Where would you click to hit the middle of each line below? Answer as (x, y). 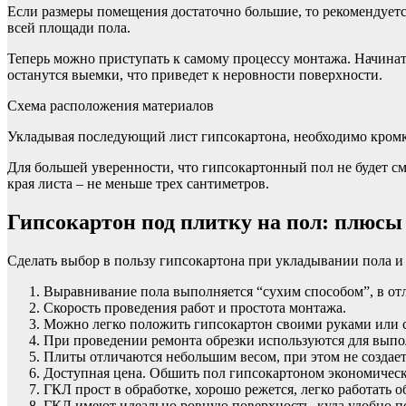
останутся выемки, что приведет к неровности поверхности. (195, 75)
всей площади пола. (69, 28)
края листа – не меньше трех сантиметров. (138, 184)
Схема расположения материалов (111, 106)
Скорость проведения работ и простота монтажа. (195, 307)
